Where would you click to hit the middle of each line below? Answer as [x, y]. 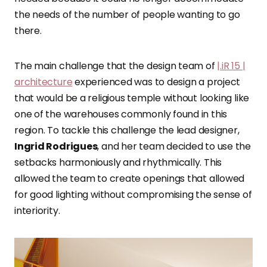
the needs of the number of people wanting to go [127, 15]
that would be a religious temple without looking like [132, 98]
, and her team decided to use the [174, 147]
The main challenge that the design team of [116, 66]
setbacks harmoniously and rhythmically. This [118, 163]
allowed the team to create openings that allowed [130, 179]
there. [28, 31]
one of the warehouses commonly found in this [121, 114]
